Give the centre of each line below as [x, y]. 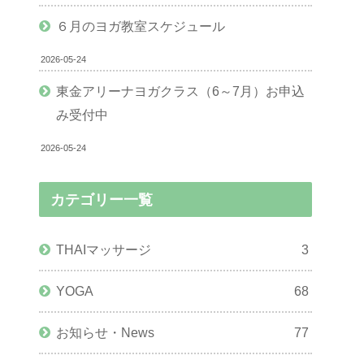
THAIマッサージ [104, 250]
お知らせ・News [106, 333]
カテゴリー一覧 [102, 199]
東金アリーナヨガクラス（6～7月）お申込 [181, 91]
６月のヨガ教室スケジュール [141, 26]
